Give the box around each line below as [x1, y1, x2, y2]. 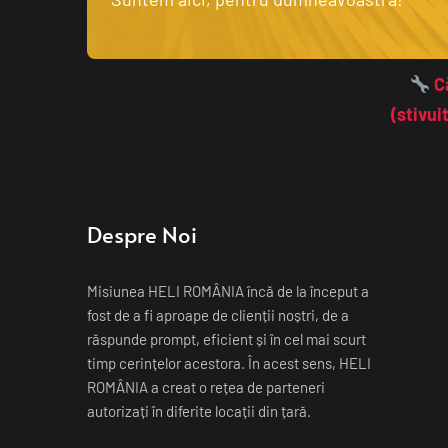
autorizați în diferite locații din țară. [87, 402, 311, 420]
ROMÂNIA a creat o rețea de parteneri [87, 378, 325, 396]
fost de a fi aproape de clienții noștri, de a [87, 306, 349, 324]
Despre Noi [87, 219, 197, 249]
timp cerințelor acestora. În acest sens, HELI [87, 354, 371, 372]
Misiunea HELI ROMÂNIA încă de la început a [87, 282, 369, 300]
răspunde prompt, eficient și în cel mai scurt [87, 330, 366, 348]
